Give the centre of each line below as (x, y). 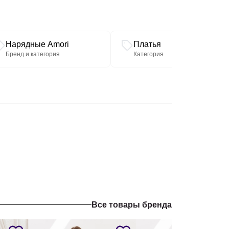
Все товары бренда (132, 204)
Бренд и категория (33, 54)
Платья (147, 44)
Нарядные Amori (37, 44)
